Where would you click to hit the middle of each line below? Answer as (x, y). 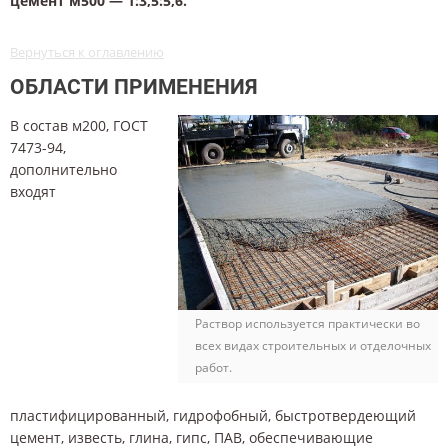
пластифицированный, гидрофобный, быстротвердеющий (213, 415)
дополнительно (63, 170)
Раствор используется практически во (307, 323)
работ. (213, 367)
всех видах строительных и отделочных (313, 345)
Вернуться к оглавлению (87, 52)
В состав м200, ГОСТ (79, 126)
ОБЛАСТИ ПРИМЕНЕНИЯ (134, 87)
